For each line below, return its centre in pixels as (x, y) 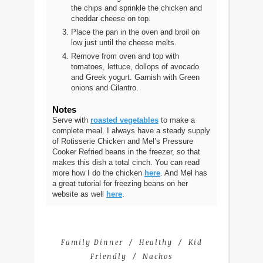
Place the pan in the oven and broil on (135, 32)
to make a (177, 120)
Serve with (71, 120)
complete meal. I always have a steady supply (131, 131)
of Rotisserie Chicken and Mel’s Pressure (123, 141)
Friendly (109, 256)
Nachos (158, 256)
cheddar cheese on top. (111, 18)
